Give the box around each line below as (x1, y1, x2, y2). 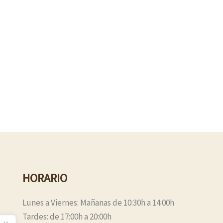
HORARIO (22, 170, 67, 186)
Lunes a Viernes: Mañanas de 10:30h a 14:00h (22, 197, 176, 208)
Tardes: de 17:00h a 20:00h (22, 211, 111, 222)
